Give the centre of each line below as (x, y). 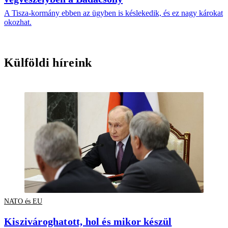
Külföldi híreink (48, 63)
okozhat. (18, 22)
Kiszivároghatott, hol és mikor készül (88, 221)
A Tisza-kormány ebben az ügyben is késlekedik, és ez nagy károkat (113, 13)
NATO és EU (23, 202)
